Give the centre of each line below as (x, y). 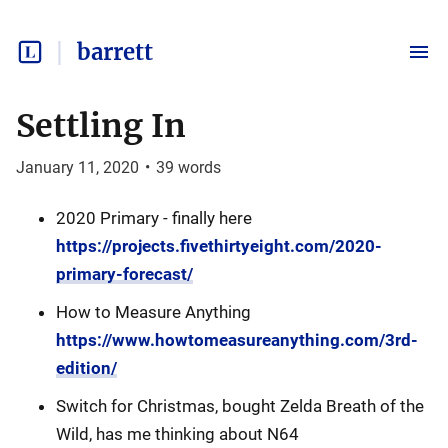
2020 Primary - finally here (154, 218)
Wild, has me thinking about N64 (177, 434)
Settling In (101, 126)
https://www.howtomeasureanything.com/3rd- (237, 340)
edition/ (86, 368)
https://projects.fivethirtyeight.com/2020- (219, 246)
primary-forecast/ (124, 274)
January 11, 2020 (77, 167)
